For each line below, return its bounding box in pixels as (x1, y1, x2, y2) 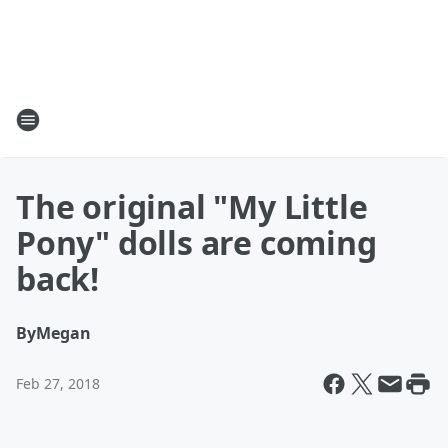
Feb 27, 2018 (16, 374, 100, 393)
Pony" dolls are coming (16, 221, 377, 264)
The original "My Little (16, 185, 368, 228)
